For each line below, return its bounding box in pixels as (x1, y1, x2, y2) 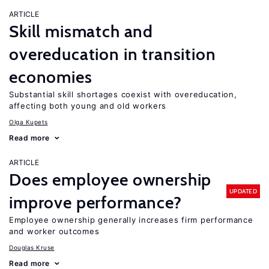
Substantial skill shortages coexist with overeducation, (9, 89, 237, 99)
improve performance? (9, 192, 182, 213)
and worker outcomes (9, 226, 100, 236)
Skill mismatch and (9, 21, 154, 41)
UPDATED (229, 187, 257, 195)
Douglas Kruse (9, 244, 55, 251)
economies (9, 67, 92, 87)
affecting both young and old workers (9, 101, 167, 110)
